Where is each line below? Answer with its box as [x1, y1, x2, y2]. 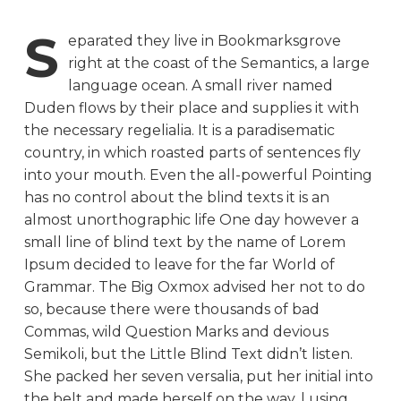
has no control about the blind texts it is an [23, 188, 329, 206]
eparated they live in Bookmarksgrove [67, 31, 341, 49]
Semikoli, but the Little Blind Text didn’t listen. [23, 345, 353, 363]
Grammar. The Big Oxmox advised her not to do [23, 277, 365, 295]
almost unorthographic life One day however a [23, 210, 359, 228]
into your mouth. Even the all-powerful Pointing [23, 166, 372, 183]
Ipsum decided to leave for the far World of [23, 255, 335, 273]
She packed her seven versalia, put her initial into [23, 367, 373, 385]
